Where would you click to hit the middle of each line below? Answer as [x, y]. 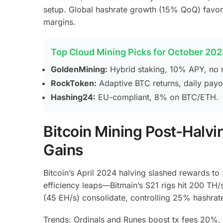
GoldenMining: [79, 69]
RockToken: [74, 83]
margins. [59, 22]
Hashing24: [73, 97]
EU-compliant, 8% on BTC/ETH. [157, 97]
